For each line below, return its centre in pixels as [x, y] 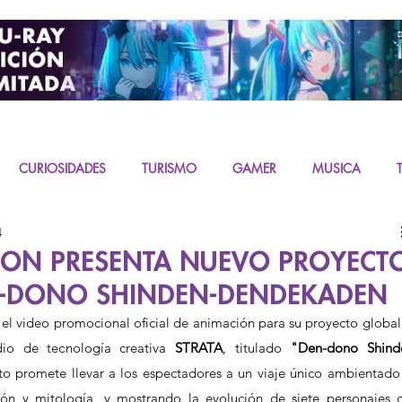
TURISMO [169, 169]
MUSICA [336, 169]
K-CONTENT [100, 240]
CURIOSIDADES [62, 169]
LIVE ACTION [208, 240]
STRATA [199, 347]
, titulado [257, 347]
